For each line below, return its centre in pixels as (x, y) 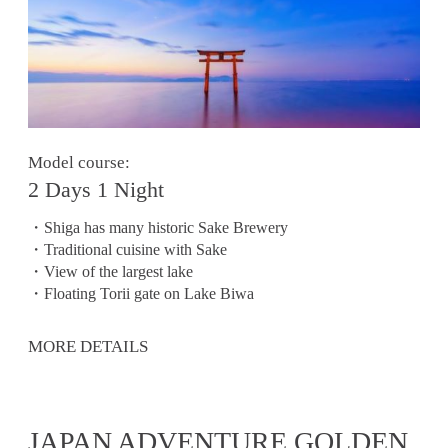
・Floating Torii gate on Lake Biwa (141, 293)
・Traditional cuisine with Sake (127, 249)
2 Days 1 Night (96, 190)
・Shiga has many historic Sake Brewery (158, 227)
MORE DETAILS (88, 346)
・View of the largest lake (110, 271)
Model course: (79, 163)
